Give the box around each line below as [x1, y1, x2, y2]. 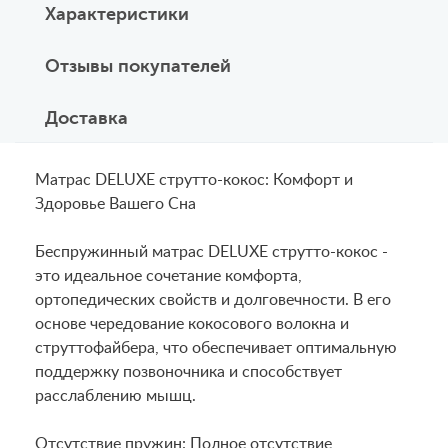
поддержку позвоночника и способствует [35, 364, 342, 380]
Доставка [45, 108, 128, 128]
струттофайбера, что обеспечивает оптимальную [35, 340, 397, 356]
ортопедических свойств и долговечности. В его [35, 292, 391, 308]
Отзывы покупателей [45, 56, 231, 76]
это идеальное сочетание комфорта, [35, 268, 302, 284]
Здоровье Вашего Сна [35, 196, 196, 212]
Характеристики [45, 4, 189, 24]
